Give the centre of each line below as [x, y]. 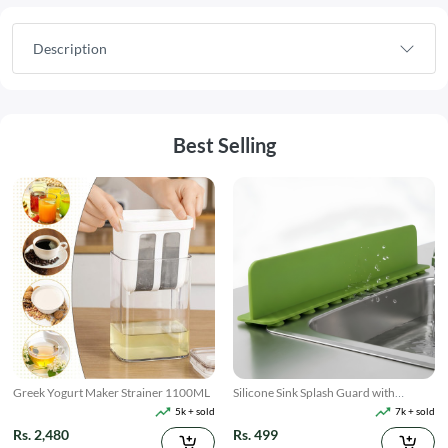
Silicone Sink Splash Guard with [314, 393]
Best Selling [224, 145]
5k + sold [194, 410]
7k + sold [414, 410]
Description [70, 49]
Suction [253, 412]
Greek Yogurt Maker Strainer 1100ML [111, 393]
